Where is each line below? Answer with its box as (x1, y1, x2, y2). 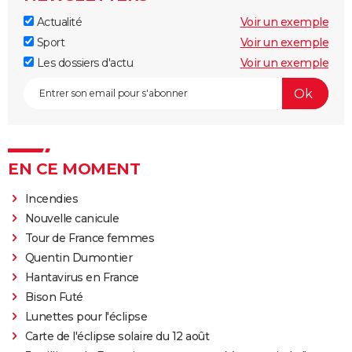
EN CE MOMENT (8, 159, 140, 179)
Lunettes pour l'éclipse (24, 310, 148, 324)
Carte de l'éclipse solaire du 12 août (24, 329, 210, 344)
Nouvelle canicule (24, 211, 119, 226)
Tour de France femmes (24, 231, 155, 246)
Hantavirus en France (24, 270, 139, 285)
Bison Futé (24, 290, 83, 305)
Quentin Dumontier (24, 251, 133, 266)
